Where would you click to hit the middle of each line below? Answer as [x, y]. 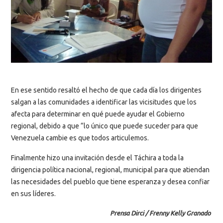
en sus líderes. [33, 193]
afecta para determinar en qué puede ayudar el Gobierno [98, 114]
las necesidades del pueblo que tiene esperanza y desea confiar [110, 181]
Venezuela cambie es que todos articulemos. [80, 138]
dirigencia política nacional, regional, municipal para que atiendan [110, 169]
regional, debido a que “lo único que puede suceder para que [105, 126]
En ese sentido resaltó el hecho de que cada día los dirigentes [106, 90]
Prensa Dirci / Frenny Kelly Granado [161, 214]
